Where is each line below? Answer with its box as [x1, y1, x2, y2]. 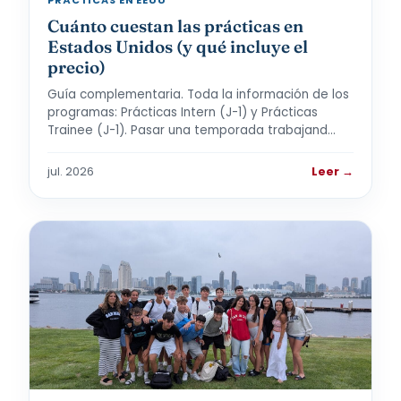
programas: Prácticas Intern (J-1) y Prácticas [47, 104, 318, 121]
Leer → [311, 164, 354, 179]
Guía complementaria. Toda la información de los [47, 86, 349, 103]
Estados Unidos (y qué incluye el [47, 36, 308, 57]
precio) [47, 56, 106, 78]
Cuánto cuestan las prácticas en [47, 15, 303, 37]
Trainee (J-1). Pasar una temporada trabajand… [47, 122, 336, 139]
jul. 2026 [47, 164, 94, 179]
